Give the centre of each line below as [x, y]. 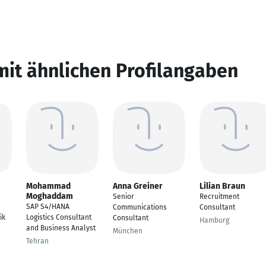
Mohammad [48, 186]
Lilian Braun [222, 186]
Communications [140, 207]
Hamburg [214, 220]
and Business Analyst [61, 228]
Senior [123, 197]
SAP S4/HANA [48, 207]
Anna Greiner [138, 186]
